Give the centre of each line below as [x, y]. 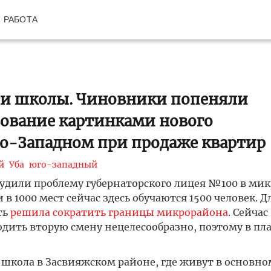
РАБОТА [21, 19]
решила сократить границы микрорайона [119, 212]
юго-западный [63, 165]
